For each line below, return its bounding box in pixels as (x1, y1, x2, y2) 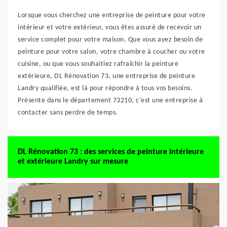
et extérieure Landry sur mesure (18, 158, 128, 166)
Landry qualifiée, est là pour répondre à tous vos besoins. (18, 85, 193, 92)
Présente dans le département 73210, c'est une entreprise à (18, 97, 203, 104)
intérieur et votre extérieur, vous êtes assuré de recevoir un (18, 24, 202, 31)
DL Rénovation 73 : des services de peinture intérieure (18, 148, 204, 156)
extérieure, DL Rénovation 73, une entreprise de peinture (18, 72, 195, 80)
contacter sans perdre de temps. (18, 109, 118, 117)
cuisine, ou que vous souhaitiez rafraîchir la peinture (18, 60, 178, 68)
